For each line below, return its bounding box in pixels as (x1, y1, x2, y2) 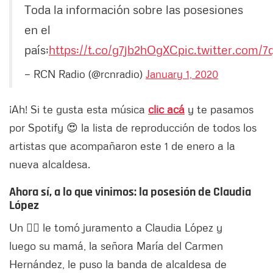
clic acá (148, 102, 185, 116)
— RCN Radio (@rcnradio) (24, 66, 146, 80)
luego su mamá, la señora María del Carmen (9, 238, 223, 252)
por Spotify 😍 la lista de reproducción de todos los (9, 120, 257, 134)
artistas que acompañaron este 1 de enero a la (9, 138, 235, 152)
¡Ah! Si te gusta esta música (9, 102, 148, 116)
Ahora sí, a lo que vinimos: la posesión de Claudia (9, 183, 251, 200)
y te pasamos (185, 102, 253, 116)
